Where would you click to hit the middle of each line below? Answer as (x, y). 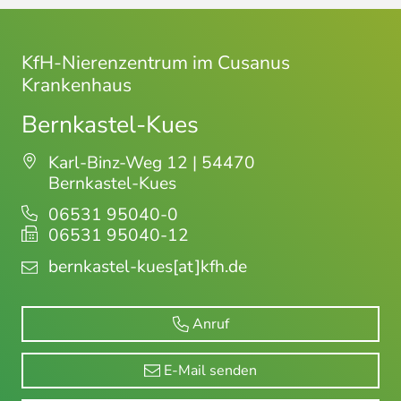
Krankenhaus (77, 85)
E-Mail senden (210, 371)
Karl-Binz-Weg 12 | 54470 (152, 163)
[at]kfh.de (210, 267)
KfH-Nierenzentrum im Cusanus (156, 63)
